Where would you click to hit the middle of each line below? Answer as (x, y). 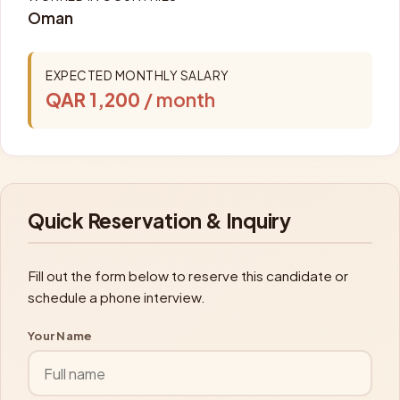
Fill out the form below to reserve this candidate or (188, 275)
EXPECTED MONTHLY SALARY (137, 75)
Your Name (60, 335)
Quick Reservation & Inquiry (159, 221)
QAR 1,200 (93, 100)
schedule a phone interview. (117, 297)
